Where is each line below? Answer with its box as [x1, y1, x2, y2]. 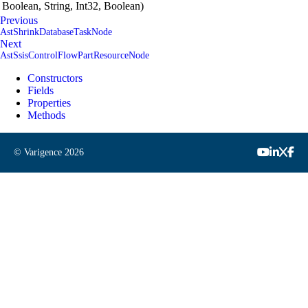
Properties [27, 96, 71, 109]
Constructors [27, 71, 82, 84]
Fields [27, 84, 54, 96]
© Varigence [14, 147, 65, 157]
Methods [27, 109, 65, 121]
